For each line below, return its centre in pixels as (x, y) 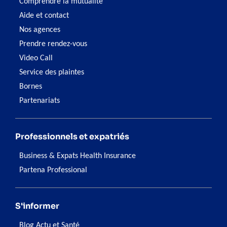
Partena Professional (53, 171)
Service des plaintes (52, 73)
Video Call (36, 59)
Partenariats (40, 101)
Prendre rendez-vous (53, 44)
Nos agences (40, 30)
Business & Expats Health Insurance (78, 156)
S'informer (37, 206)
